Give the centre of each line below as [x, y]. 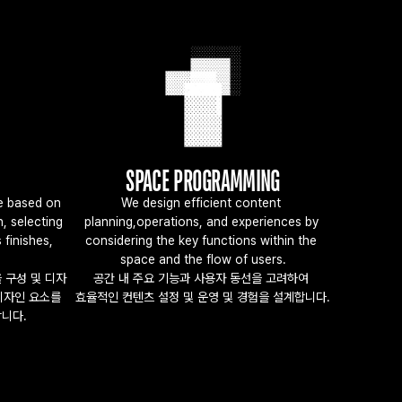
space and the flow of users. [203, 259]
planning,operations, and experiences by [201, 222]
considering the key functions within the [201, 240]
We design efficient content [201, 203]
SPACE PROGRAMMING [203, 180]
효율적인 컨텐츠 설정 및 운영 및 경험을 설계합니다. [203, 297]
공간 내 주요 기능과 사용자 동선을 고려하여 [203, 278]
